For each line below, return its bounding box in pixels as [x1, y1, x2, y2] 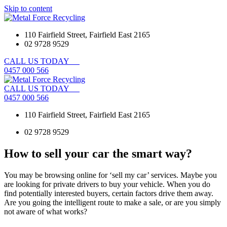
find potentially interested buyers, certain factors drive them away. [4, 188, 213, 198]
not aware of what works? [4, 207, 87, 216]
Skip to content [4, 4, 52, 13]
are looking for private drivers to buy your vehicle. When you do [4, 179, 210, 188]
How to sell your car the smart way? [4, 146, 192, 160]
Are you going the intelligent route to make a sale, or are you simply [4, 198, 221, 207]
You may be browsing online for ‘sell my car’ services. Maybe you [4, 170, 217, 179]
